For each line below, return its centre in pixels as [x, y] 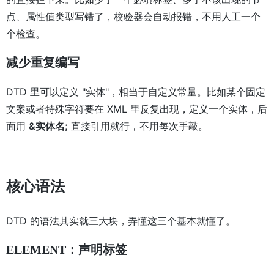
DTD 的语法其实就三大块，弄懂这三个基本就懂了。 [121, 221]
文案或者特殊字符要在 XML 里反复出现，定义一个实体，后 [137, 109]
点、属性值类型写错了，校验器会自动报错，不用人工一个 [133, 17]
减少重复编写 [43, 63]
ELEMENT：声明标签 [67, 250]
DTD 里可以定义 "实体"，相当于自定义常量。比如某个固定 [136, 92]
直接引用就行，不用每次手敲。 [138, 126]
